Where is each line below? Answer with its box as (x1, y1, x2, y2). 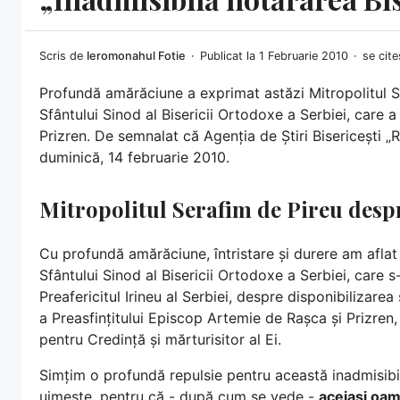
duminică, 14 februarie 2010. (39, 147, 229, 166)
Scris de (39, 48, 87, 62)
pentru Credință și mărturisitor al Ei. (39, 329, 281, 348)
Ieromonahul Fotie (87, 48, 186, 62)
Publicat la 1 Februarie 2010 (200, 48, 352, 62)
